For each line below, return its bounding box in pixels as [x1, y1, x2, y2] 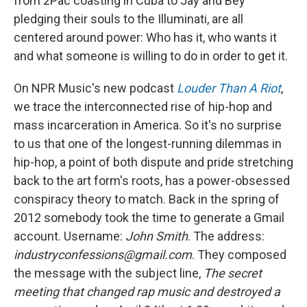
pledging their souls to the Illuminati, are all [14, 12, 243, 27]
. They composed [192, 247, 286, 262]
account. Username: [14, 229, 125, 244]
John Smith [125, 229, 188, 244]
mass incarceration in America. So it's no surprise [14, 118, 282, 133]
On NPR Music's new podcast [14, 81, 177, 96]
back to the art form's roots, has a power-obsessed [14, 173, 290, 188]
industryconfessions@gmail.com [14, 247, 192, 262]
